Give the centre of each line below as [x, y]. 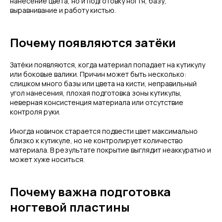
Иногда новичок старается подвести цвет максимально [104, 131]
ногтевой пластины [70, 207]
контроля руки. [35, 112]
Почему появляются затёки [93, 42]
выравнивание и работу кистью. [63, 10]
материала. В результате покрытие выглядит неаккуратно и [111, 150]
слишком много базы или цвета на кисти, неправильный [103, 83]
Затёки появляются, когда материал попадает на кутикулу [108, 65]
